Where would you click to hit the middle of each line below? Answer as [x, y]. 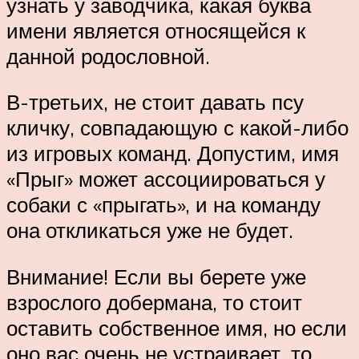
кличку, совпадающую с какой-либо [177, 128]
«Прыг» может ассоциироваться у [166, 179]
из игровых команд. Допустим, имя [173, 153]
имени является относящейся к [156, 30]
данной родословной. [108, 56]
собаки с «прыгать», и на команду [163, 205]
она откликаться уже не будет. [150, 230]
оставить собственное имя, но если [177, 327]
